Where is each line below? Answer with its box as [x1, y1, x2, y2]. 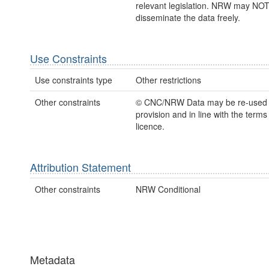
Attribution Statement [30, 159, 131, 175]
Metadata [30, 251, 75, 267]
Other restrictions [135, 74, 201, 86]
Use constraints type [35, 74, 112, 86]
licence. [135, 120, 165, 133]
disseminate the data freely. [135, 11, 240, 24]
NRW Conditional [135, 183, 201, 195]
